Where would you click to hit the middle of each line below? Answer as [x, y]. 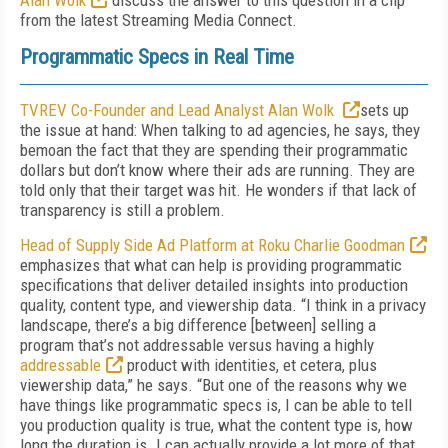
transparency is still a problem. [122, 210]
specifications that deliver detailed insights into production [214, 285]
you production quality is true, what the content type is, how [216, 425]
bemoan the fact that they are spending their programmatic [214, 150]
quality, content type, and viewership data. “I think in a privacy [223, 305]
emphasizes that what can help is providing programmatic [211, 265]
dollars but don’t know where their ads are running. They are [217, 170]
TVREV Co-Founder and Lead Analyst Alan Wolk [179, 110]
